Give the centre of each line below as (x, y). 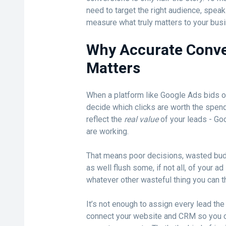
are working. (107, 131)
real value (141, 119)
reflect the (105, 119)
